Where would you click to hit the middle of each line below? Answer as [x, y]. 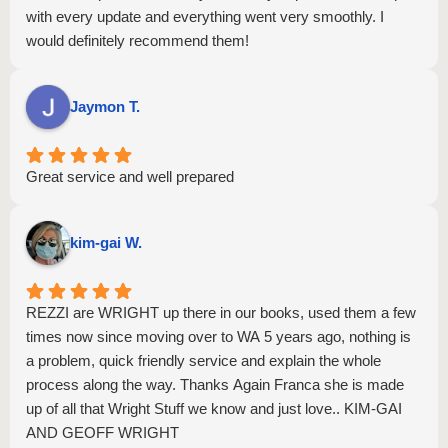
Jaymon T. [105, 106]
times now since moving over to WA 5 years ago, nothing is [218, 336]
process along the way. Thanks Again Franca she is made [215, 384]
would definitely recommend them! [137, 40]
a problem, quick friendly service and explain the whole [203, 360]
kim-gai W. [106, 242]
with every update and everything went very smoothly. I [205, 16]
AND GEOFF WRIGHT [102, 432]
